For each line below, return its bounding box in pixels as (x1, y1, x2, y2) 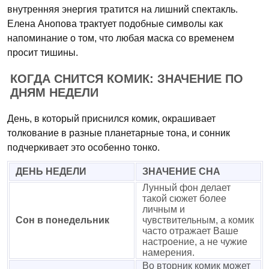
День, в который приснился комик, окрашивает (7, 113, 216, 124)
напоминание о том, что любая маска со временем (7, 33, 234, 43)
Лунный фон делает (142, 183, 231, 193)
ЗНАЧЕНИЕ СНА (142, 166, 220, 177)
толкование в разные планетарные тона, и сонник (7, 128, 230, 138)
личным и (142, 204, 185, 214)
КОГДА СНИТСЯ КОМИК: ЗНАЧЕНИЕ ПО (10, 72, 243, 85)
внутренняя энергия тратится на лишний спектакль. (7, 4, 238, 14)
